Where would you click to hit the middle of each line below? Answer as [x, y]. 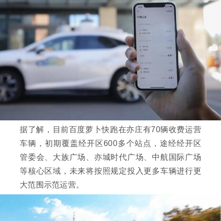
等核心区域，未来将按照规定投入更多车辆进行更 [110, 171]
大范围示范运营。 [52, 184]
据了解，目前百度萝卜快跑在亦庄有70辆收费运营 [110, 129]
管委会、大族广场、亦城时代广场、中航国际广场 [110, 157]
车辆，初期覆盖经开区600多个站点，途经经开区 [110, 143]
